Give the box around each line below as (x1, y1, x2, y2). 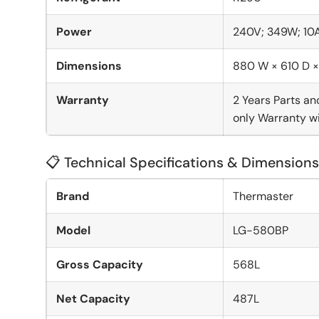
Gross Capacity (56, 256, 143, 272)
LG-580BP (233, 222, 288, 238)
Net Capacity (56, 291, 130, 306)
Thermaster (233, 188, 293, 204)
